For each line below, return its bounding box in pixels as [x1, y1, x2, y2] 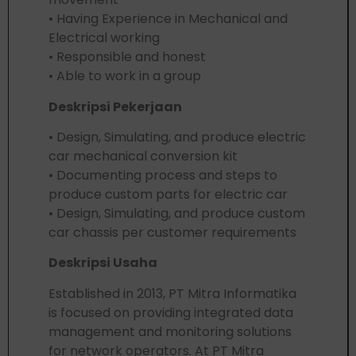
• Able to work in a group [48, 67, 201, 86]
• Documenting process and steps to [48, 166, 277, 185]
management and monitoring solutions [48, 322, 292, 341]
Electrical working [48, 29, 160, 48]
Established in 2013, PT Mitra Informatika [48, 284, 296, 303]
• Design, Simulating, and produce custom [48, 204, 305, 223]
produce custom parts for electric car [48, 185, 288, 204]
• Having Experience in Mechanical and [48, 10, 288, 29]
